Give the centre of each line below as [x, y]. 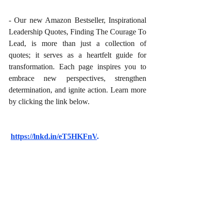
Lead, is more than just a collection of [77, 43]
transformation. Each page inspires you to [77, 67]
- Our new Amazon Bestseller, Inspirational [77, 20]
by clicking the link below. [49, 101]
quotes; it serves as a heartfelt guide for [77, 55]
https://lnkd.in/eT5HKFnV [54, 136]
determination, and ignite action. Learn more [77, 90]
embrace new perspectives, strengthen [77, 78]
